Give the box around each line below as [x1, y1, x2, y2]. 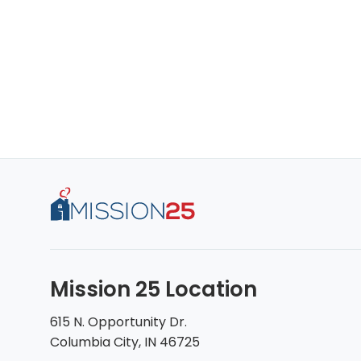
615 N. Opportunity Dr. [50, 312, 187, 331]
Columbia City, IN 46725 [50, 332, 200, 351]
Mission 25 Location [50, 274, 257, 304]
